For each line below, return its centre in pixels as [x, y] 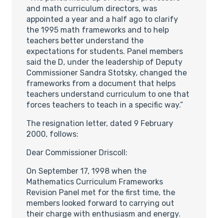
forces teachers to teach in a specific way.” [105, 105]
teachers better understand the [85, 40]
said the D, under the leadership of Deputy [104, 62]
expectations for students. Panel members [105, 51]
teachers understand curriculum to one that [108, 94]
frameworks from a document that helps [101, 83]
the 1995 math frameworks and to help [98, 30]
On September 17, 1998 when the [86, 171]
